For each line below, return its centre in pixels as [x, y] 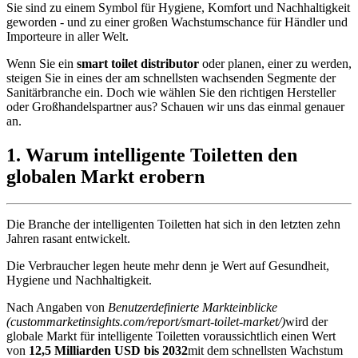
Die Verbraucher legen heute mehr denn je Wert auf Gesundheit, [168, 266]
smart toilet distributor [138, 63]
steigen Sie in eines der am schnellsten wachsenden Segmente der [171, 78]
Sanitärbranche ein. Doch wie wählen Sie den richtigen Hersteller [171, 92]
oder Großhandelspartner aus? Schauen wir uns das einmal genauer [175, 106]
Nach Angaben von [57, 308]
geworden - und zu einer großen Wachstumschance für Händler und [177, 22]
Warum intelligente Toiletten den [161, 155]
